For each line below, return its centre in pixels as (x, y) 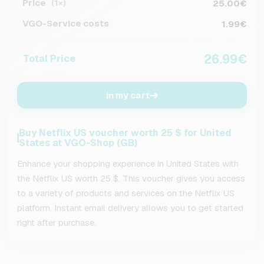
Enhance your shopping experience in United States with (128, 164)
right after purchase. (57, 223)
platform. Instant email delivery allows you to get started (130, 208)
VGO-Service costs (66, 23)
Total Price (49, 58)
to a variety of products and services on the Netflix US (126, 193)
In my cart (128, 95)
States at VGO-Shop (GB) (78, 143)
